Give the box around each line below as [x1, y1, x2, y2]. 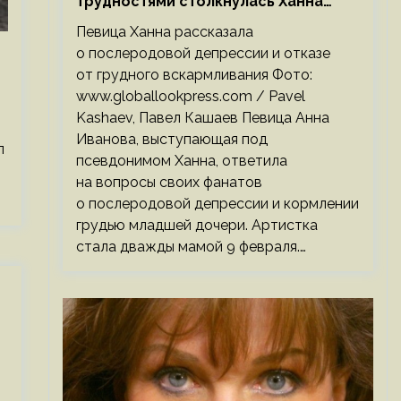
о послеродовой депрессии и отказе [75, 45, 330, 62]
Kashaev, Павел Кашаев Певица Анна [75, 109, 329, 126]
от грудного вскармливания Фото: [75, 66, 312, 83]
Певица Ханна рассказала [75, 23, 253, 40]
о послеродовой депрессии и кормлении [75, 195, 359, 212]
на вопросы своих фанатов [75, 174, 262, 191]
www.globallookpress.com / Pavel [75, 88, 305, 105]
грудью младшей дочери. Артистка [75, 217, 318, 234]
